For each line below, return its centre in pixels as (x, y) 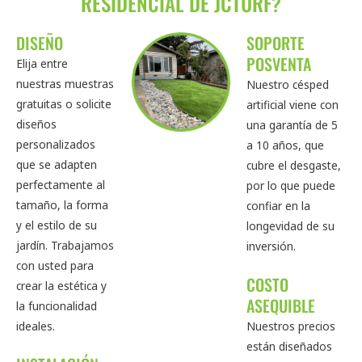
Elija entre (42, 64)
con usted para (55, 266)
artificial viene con (293, 105)
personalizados (56, 145)
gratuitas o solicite (64, 104)
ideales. (36, 326)
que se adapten (57, 165)
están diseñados (290, 347)
